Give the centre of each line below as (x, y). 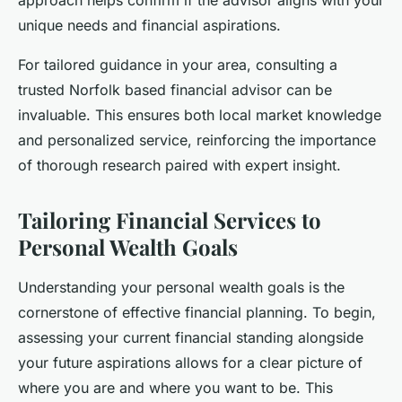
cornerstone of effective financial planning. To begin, (197, 312)
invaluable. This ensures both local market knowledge (200, 114)
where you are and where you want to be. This (175, 387)
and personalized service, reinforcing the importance (197, 140)
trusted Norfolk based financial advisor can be (175, 89)
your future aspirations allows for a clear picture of (190, 362)
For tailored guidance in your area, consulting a (178, 64)
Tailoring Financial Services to (170, 219)
